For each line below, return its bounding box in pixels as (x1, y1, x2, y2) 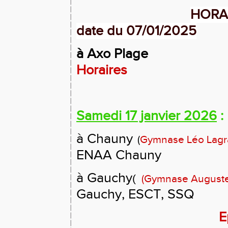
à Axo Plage (76, 46, 148, 62)
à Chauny (76, 131, 133, 147)
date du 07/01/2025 (76, 23, 196, 39)
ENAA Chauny (76, 147, 161, 163)
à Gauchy (76, 170, 132, 186)
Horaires (76, 62, 127, 78)
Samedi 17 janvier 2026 (76, 108, 217, 124)
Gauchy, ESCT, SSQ (76, 186, 194, 203)
